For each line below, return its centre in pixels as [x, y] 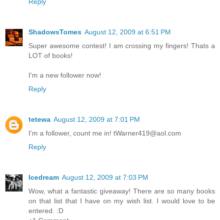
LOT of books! [51, 55]
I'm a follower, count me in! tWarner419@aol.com [105, 133]
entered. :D [46, 210]
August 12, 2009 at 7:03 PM [105, 177]
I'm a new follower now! [65, 75]
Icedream [44, 177]
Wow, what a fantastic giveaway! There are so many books [122, 191]
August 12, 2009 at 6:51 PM [128, 32]
